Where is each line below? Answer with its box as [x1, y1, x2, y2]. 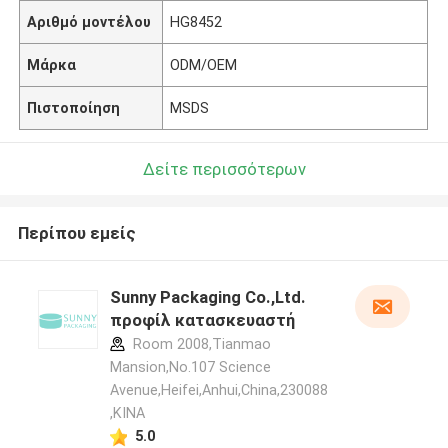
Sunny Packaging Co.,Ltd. [109, 287, 306, 308]
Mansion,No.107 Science [109, 359, 271, 376]
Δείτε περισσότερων [142, 158, 306, 179]
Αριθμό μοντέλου [27, 13, 152, 30]
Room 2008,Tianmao [128, 336, 271, 353]
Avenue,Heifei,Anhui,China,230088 [109, 382, 328, 399]
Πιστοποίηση [27, 99, 121, 116]
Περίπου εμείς [17, 223, 136, 244]
